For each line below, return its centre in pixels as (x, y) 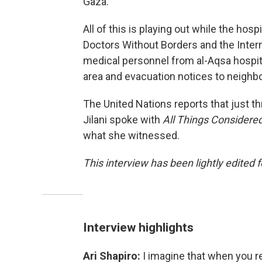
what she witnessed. (131, 136)
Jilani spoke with (123, 120)
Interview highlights (138, 227)
